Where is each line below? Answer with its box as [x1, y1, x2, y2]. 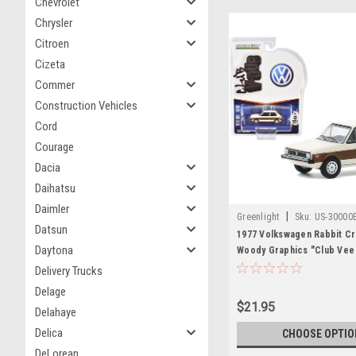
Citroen [35, 37, 69, 51]
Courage [35, 140, 74, 154]
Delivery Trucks [35, 264, 103, 278]
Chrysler [35, 16, 72, 30]
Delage [35, 284, 66, 299]
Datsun [35, 222, 68, 237]
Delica [35, 326, 63, 340]
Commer [35, 78, 75, 92]
